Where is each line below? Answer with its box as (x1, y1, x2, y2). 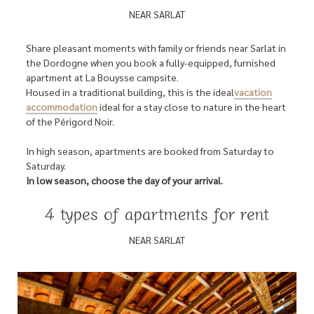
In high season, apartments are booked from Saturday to (26, 144, 275, 158)
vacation (234, 86, 273, 99)
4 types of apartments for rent (44, 200, 269, 225)
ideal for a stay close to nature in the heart (97, 100, 287, 114)
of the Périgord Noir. (26, 115, 115, 128)
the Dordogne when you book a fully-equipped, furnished (26, 56, 276, 69)
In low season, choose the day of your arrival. (26, 174, 224, 187)
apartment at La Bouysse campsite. (26, 71, 179, 84)
